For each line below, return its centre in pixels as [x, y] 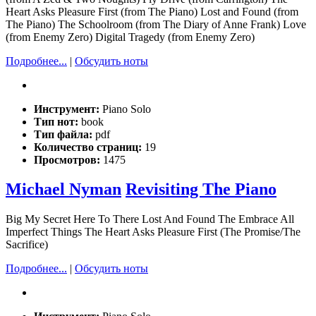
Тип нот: [57, 121]
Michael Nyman [63, 189]
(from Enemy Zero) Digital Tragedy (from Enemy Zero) [130, 37]
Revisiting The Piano [201, 189]
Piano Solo [127, 109]
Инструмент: [68, 109]
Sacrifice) [27, 245]
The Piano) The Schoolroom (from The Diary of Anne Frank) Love [156, 24]
